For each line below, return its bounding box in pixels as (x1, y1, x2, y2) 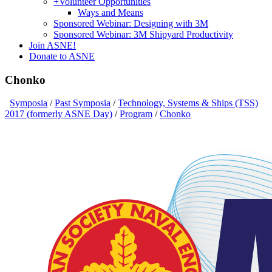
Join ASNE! (29, 40, 76, 50)
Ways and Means (78, 7, 143, 18)
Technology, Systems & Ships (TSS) (118, 98, 258, 109)
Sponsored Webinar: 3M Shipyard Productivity (53, 29, 233, 39)
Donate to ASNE (29, 51, 95, 61)
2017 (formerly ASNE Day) (5, 109, 112, 120)
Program (120, 109, 152, 120)
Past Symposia (55, 98, 110, 109)
